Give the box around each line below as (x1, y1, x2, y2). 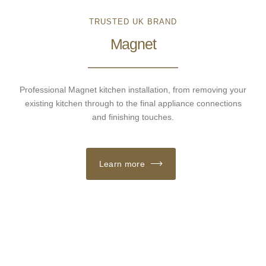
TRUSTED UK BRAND (89, 17, 177, 26)
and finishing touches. (92, 112, 174, 122)
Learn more (99, 159, 145, 169)
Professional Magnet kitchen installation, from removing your (20, 84, 246, 94)
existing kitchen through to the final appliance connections (24, 98, 242, 108)
